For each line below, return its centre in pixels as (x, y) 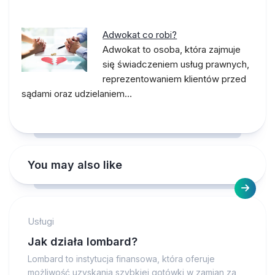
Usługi (41, 221)
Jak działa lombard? (83, 242)
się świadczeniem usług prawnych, (176, 64)
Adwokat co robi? (140, 35)
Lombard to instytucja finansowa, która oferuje (121, 259)
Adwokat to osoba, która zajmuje (172, 49)
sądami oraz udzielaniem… (77, 94)
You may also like (75, 165)
